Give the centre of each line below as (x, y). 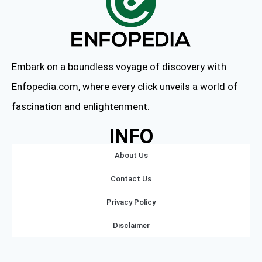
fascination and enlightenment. (81, 106)
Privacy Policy (131, 202)
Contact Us (131, 179)
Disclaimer (131, 225)
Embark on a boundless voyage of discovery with (119, 67)
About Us (131, 155)
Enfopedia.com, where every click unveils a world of (125, 87)
